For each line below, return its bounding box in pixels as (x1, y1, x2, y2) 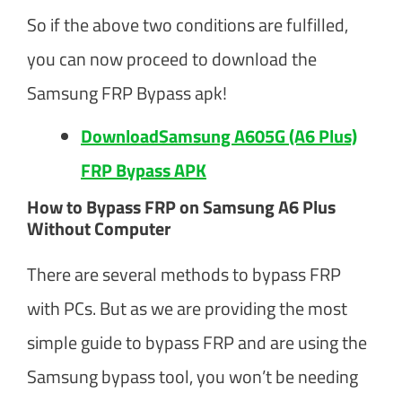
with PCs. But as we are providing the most (27, 293, 347, 322)
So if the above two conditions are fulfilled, (27, 10, 348, 39)
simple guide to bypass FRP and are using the (27, 328, 367, 356)
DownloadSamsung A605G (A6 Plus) (81, 121, 357, 150)
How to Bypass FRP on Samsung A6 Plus (27, 192, 336, 221)
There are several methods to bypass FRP (27, 259, 341, 288)
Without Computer (27, 214, 170, 242)
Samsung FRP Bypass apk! (27, 78, 227, 107)
